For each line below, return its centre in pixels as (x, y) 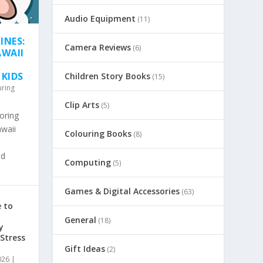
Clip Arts (82, 105)
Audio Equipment (100, 19)
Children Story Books (108, 76)
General (81, 220)
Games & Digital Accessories (122, 191)
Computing (88, 163)
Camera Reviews (98, 48)
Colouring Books (98, 134)
